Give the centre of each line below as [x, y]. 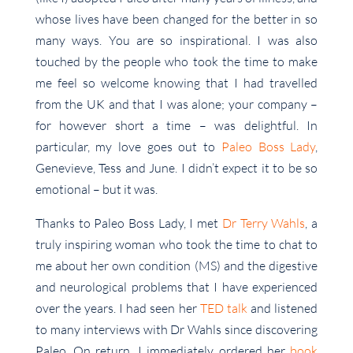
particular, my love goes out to [128, 146]
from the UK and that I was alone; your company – [176, 104]
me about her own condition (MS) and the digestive [176, 265]
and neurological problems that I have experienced [176, 286]
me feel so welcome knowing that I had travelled [176, 82]
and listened [282, 308]
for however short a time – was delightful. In [176, 125]
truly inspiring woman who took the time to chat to [176, 244]
